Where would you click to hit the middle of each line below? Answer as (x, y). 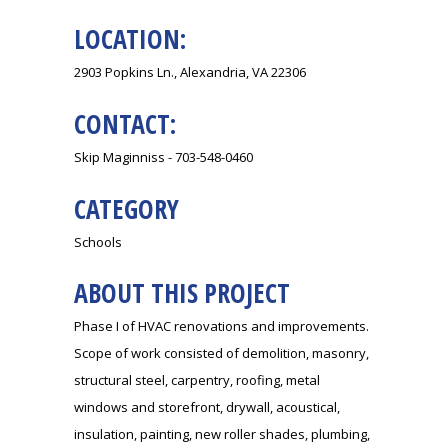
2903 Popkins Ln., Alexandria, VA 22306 (190, 72)
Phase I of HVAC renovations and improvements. (223, 326)
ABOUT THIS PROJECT (182, 293)
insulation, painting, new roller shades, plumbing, (222, 434)
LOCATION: (130, 39)
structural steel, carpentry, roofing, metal (197, 380)
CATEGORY (126, 209)
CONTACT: (125, 124)
